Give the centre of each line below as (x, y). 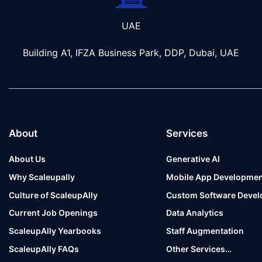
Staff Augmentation (205, 230)
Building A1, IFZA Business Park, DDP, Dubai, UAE (131, 53)
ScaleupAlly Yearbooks (55, 230)
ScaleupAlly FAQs (44, 249)
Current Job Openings (53, 213)
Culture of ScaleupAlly (53, 195)
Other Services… (199, 249)
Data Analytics (194, 213)
